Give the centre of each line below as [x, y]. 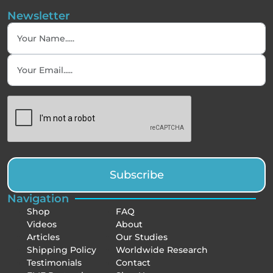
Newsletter [39, 16]
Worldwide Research [162, 250]
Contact [133, 262]
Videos [42, 224]
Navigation [38, 198]
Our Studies [142, 237]
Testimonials [54, 262]
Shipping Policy [62, 250]
